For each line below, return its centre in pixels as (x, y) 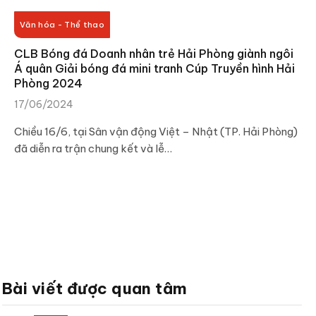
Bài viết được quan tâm (95, 288)
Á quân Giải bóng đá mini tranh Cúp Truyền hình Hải (154, 68)
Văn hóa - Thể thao (62, 24)
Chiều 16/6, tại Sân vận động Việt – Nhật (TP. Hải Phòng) (156, 131)
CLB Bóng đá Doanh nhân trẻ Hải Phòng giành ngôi (154, 53)
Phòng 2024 (48, 83)
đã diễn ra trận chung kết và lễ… (93, 148)
